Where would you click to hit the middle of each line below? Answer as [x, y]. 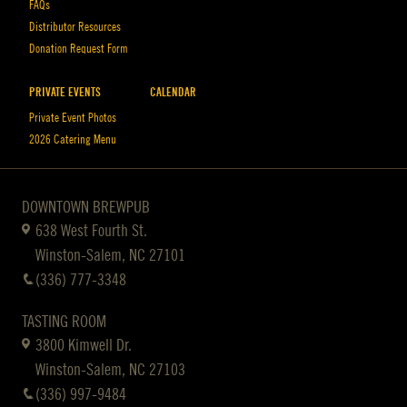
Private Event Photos [73, 118]
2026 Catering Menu [73, 140]
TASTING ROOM [64, 322]
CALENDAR [173, 93]
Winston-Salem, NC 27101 [110, 256]
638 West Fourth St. [91, 231]
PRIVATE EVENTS [65, 93]
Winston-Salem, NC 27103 [110, 370]
